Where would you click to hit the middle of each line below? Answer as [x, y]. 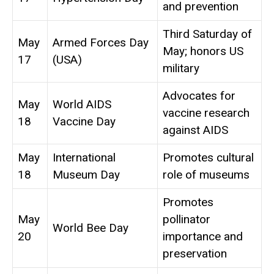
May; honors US [203, 51]
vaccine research [206, 113]
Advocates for [199, 96]
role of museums [206, 175]
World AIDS [82, 105]
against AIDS [195, 130]
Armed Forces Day [101, 43]
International [84, 158]
